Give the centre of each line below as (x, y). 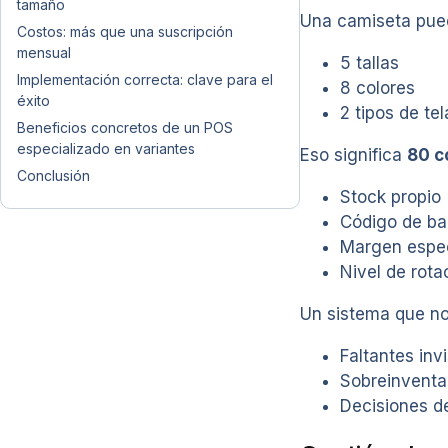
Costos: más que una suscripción (125, 31)
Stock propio (390, 197)
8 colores (377, 88)
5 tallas (369, 63)
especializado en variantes (106, 148)
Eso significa (353, 155)
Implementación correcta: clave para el (145, 79)
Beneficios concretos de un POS (125, 127)
